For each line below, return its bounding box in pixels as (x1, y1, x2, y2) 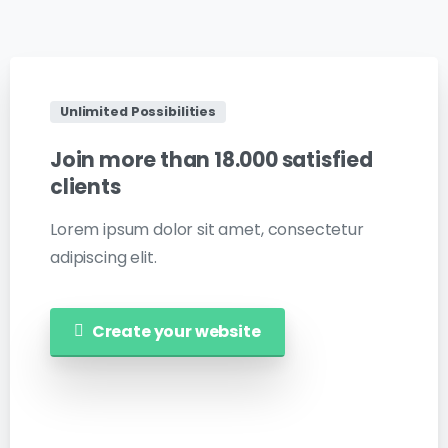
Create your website (91, 319, 261, 343)
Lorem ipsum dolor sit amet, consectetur (50, 217, 364, 241)
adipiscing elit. (50, 245, 157, 269)
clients (50, 172, 121, 201)
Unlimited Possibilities (60, 103, 217, 121)
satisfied (281, 145, 373, 174)
